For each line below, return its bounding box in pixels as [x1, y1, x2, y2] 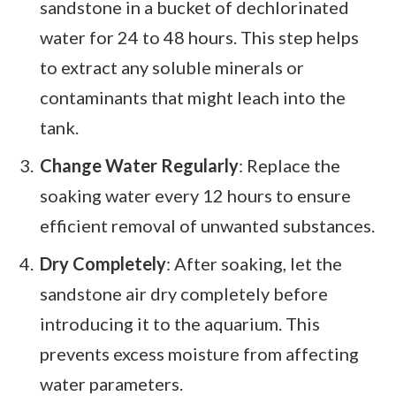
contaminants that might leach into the [40, 87, 346, 109]
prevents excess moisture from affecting [40, 342, 359, 364]
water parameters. [40, 372, 183, 394]
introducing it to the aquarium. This [40, 312, 320, 334]
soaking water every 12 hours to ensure [40, 184, 351, 206]
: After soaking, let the [166, 252, 342, 274]
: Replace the [239, 154, 340, 176]
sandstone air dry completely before [40, 282, 328, 304]
